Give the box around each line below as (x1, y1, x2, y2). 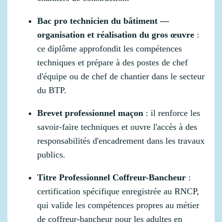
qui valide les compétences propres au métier (37, 200, 199, 211)
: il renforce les (143, 108, 200, 118)
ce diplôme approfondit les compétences (37, 44, 182, 54)
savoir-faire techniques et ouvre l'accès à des (37, 122, 197, 132)
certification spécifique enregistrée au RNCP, (37, 186, 199, 197)
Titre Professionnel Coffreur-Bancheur (37, 172, 186, 183)
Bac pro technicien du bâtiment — (37, 16, 169, 26)
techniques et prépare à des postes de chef (37, 57, 188, 68)
